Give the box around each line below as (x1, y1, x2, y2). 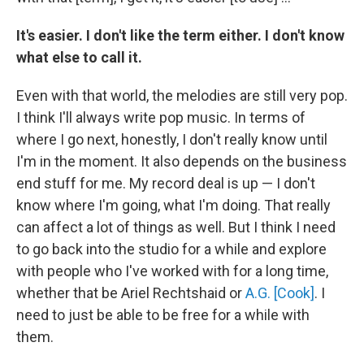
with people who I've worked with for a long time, (16, 262, 328, 279)
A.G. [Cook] (245, 284, 314, 301)
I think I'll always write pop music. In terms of (16, 108, 305, 126)
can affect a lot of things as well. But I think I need (16, 218, 336, 236)
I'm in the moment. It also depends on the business (16, 152, 347, 170)
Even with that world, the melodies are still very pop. (16, 86, 348, 104)
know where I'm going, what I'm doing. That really (16, 196, 331, 214)
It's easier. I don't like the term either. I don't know (16, 26, 344, 44)
